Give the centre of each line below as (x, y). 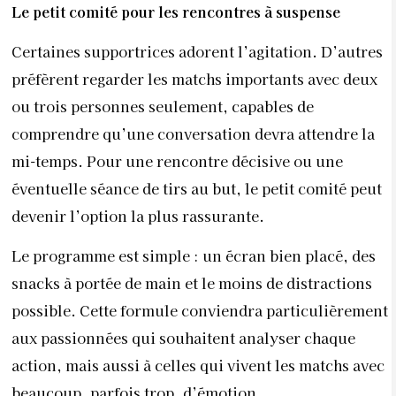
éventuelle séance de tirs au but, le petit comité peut (197, 188)
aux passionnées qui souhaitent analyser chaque (183, 338)
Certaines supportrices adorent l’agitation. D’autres (197, 51)
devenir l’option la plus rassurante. (138, 215)
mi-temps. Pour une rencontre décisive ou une (177, 160)
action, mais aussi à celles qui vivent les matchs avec (198, 366)
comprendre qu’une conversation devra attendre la (193, 133)
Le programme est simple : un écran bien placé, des (194, 256)
